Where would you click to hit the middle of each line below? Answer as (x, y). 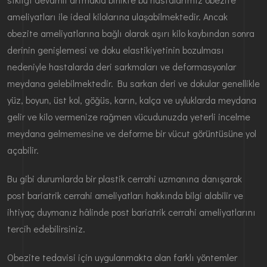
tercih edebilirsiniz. (46, 228)
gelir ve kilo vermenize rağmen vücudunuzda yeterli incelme (129, 116)
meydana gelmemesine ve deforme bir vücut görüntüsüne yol (132, 133)
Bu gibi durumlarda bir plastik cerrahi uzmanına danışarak (125, 178)
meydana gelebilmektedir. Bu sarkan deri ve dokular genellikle (133, 83)
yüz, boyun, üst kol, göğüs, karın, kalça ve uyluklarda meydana (132, 100)
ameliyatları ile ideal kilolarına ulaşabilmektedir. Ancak (117, 16)
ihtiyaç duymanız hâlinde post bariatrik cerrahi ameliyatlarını (131, 212)
